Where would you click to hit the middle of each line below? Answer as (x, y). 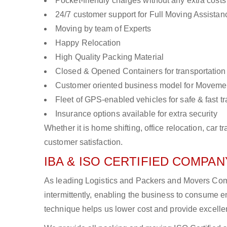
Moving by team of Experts (103, 29)
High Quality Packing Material (109, 57)
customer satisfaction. (84, 142)
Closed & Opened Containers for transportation (141, 71)
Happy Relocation (88, 43)
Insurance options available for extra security (136, 114)
